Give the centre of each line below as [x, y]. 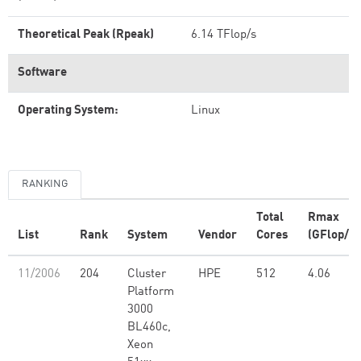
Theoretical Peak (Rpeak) [86, 35]
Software [42, 73]
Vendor [218, 236]
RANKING [45, 184]
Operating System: [68, 111]
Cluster [147, 274]
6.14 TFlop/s [224, 35]
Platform [151, 292]
